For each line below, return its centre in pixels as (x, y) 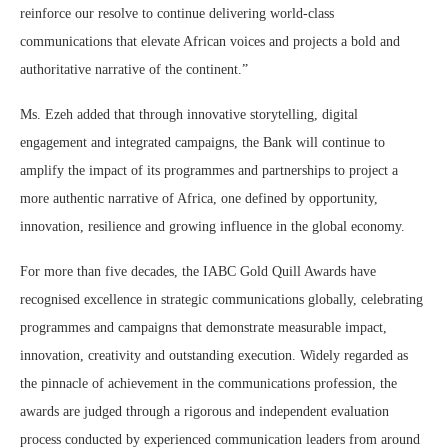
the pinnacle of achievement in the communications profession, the (208, 384)
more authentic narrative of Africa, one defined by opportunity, (199, 199)
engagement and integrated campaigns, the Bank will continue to (202, 143)
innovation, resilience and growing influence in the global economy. (212, 227)
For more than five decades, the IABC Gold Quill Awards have (198, 272)
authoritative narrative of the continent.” (134, 70)
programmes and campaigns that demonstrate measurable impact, (203, 328)
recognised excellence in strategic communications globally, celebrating (221, 300)
